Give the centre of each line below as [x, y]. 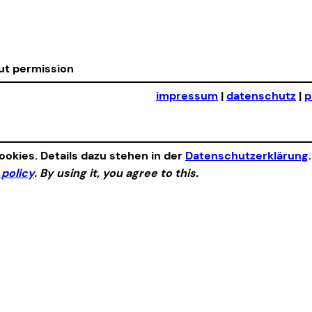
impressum [187, 96]
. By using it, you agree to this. [116, 173]
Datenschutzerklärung [247, 156]
